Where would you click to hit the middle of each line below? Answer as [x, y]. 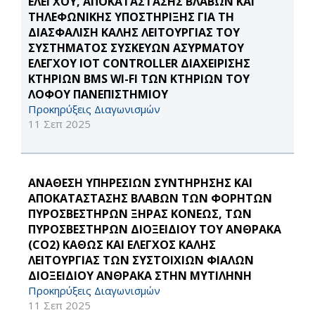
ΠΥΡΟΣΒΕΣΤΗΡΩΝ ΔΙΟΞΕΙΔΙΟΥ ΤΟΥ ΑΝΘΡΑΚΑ [155, 230]
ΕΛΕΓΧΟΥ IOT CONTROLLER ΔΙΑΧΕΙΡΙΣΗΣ [139, 64]
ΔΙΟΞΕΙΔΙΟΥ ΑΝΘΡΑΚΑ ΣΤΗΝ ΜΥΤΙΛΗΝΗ [140, 276]
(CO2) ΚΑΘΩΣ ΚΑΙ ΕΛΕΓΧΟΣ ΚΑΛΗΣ [122, 245]
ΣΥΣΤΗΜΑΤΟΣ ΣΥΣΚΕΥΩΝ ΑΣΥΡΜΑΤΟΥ [136, 48]
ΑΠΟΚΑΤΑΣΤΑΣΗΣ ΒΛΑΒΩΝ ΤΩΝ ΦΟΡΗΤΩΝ [150, 199]
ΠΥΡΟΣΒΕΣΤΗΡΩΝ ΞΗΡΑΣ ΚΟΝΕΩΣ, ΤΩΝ [140, 214]
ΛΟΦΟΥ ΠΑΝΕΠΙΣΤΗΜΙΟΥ [98, 95]
